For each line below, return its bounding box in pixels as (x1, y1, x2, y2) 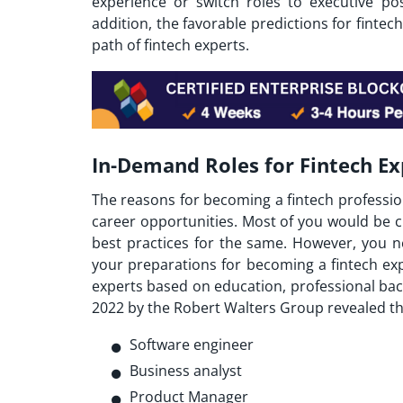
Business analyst (130, 360, 242, 381)
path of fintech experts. (92, 35, 253, 56)
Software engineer (130, 334, 254, 354)
